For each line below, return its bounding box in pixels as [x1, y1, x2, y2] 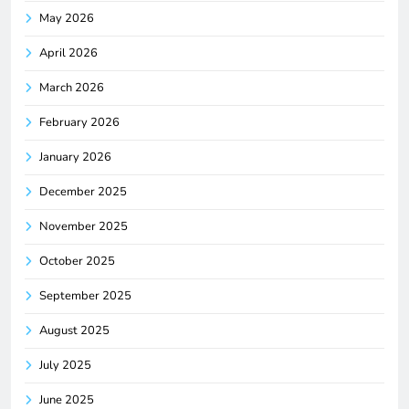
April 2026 [39, 44, 98, 61]
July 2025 [39, 356, 91, 373]
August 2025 [39, 321, 110, 339]
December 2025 [39, 183, 127, 200]
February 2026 [39, 113, 120, 131]
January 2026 [39, 148, 111, 165]
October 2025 [39, 252, 115, 269]
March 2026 [39, 79, 104, 96]
